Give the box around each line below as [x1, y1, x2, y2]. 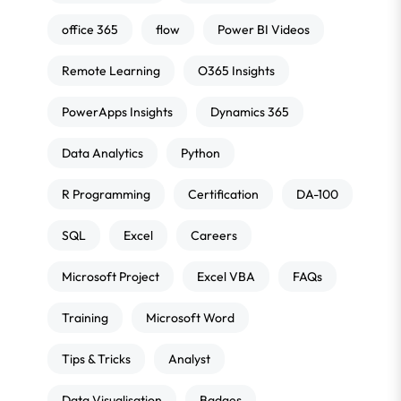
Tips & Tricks [62, 351, 131, 367]
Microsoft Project [62, 269, 159, 285]
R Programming [62, 186, 150, 202]
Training [62, 310, 108, 326]
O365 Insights [198, 63, 275, 79]
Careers [191, 227, 237, 243]
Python [181, 145, 220, 161]
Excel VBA [197, 269, 255, 285]
